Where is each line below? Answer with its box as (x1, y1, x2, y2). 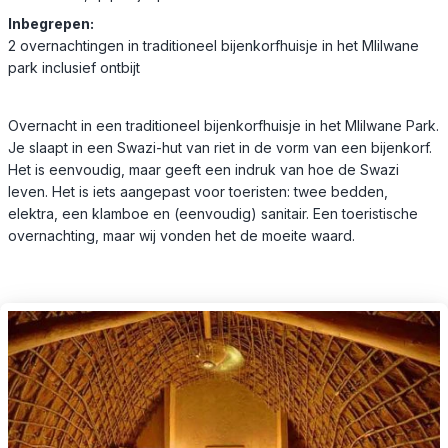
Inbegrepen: (8, 14, 94, 32)
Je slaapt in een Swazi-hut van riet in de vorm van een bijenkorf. (8, 138, 432, 156)
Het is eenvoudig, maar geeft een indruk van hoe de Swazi (8, 160, 399, 178)
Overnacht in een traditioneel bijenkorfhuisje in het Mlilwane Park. (8, 116, 439, 134)
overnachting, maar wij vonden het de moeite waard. (8, 226, 355, 244)
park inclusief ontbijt (8, 58, 140, 76)
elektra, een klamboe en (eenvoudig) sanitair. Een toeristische (8, 204, 418, 222)
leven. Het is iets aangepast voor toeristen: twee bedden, (8, 182, 388, 200)
